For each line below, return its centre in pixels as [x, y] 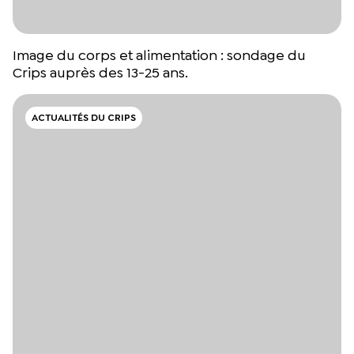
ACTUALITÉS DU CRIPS [84, 118]
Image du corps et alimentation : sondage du [159, 56]
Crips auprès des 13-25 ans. [100, 73]
